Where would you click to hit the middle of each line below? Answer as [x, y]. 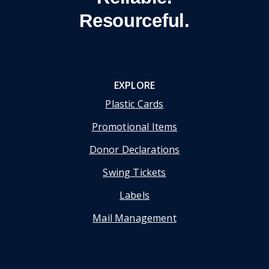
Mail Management [134, 218]
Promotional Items [134, 127]
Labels [134, 195]
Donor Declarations [134, 150]
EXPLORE [134, 86]
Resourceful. [134, 21]
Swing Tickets [134, 173]
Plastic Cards [134, 104]
